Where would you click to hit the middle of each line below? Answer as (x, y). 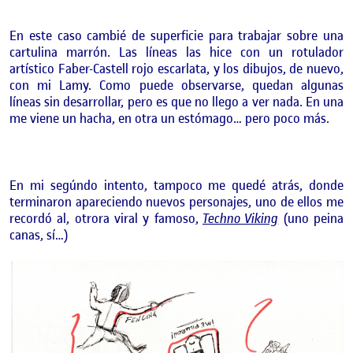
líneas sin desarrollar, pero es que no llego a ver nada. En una (176, 101)
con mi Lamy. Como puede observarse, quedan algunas (176, 85)
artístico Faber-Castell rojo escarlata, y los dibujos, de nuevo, (176, 68)
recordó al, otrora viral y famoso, (106, 218)
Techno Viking (241, 218)
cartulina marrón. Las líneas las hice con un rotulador (176, 52)
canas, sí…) (39, 234)
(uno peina (313, 218)
